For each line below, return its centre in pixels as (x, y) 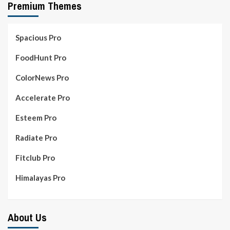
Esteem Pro (36, 118)
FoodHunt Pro (41, 57)
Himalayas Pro (40, 178)
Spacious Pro (38, 37)
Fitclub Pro (35, 158)
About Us (27, 217)
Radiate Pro (36, 138)
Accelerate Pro (43, 98)
